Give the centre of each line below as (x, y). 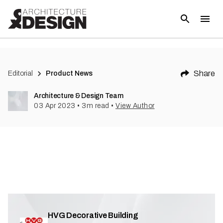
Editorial (20, 73)
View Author (135, 106)
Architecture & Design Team (79, 96)
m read (98, 106)
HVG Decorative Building (93, 215)
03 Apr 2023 (55, 106)
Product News (69, 73)
